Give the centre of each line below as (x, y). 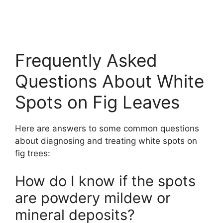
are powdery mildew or (93, 198)
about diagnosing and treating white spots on (106, 141)
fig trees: (33, 154)
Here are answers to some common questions (107, 129)
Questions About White (110, 81)
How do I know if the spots (105, 181)
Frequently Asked (86, 60)
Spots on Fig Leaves (97, 102)
